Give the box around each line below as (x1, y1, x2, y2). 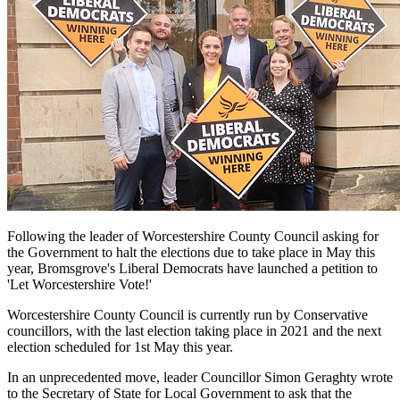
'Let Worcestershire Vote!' (7, 276, 152, 292)
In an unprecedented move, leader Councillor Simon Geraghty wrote (7, 369, 393, 385)
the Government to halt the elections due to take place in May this (7, 244, 375, 260)
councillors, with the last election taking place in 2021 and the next (7, 322, 381, 338)
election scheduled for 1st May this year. (7, 338, 237, 354)
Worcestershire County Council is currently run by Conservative (7, 306, 368, 322)
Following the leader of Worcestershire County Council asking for (7, 228, 379, 244)
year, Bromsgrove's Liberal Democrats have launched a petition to (7, 260, 378, 276)
